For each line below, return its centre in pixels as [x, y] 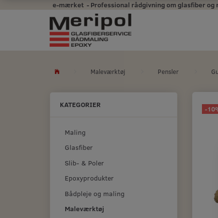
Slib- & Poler [84, 163]
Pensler [168, 72]
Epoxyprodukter [89, 178]
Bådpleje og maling [95, 194]
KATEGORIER [80, 104]
